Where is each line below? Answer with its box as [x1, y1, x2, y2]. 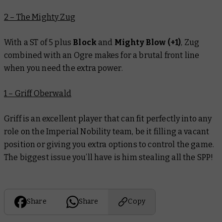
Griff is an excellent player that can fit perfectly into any [4, 113, 212, 123]
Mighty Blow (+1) [114, 37, 181, 47]
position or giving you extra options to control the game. [4, 139, 215, 149]
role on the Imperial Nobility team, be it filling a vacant [4, 126, 210, 136]
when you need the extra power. [4, 63, 123, 73]
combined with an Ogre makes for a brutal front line [4, 50, 200, 60]
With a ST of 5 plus [4, 37, 73, 47]
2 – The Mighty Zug [4, 12, 75, 22]
